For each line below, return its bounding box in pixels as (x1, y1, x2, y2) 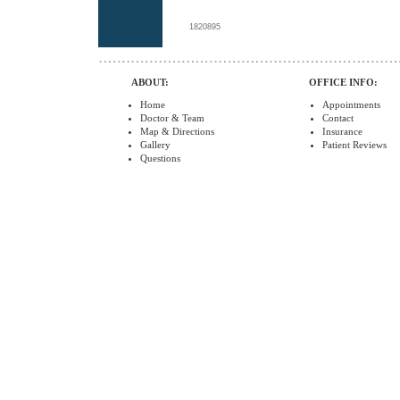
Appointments (322, 99, 380, 110)
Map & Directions (140, 126, 214, 137)
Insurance (322, 126, 362, 137)
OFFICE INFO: (309, 77, 378, 87)
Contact (322, 112, 354, 123)
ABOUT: (131, 77, 169, 87)
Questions (140, 153, 180, 163)
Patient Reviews (322, 139, 387, 150)
